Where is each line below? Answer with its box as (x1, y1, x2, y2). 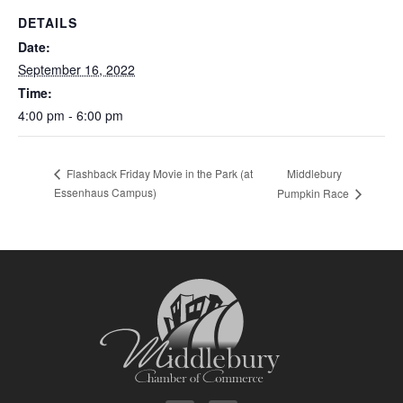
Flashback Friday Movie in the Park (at (64, 166, 253, 182)
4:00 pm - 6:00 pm (18, 105, 123, 124)
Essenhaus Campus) (54, 184, 157, 200)
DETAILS (18, 13, 77, 31)
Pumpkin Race (276, 184, 352, 201)
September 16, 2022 (18, 59, 135, 78)
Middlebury (286, 165, 342, 181)
